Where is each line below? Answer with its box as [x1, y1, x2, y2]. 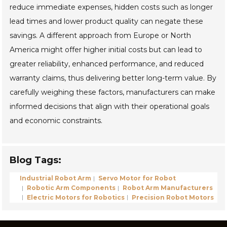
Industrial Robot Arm [20, 174, 92, 182]
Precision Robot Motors [130, 193, 214, 201]
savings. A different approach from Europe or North [10, 31, 192, 41]
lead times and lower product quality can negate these [10, 17, 204, 26]
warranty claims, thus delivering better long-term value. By [10, 73, 217, 83]
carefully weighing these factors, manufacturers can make [10, 88, 216, 97]
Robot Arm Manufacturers [121, 183, 213, 192]
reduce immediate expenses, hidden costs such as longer [10, 3, 213, 12]
